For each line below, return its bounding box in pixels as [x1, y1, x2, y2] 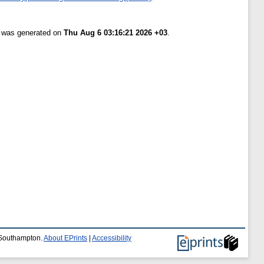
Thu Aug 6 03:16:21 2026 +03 [64, 28, 167, 38]
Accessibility [92, 235, 131, 242]
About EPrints [44, 235, 87, 242]
